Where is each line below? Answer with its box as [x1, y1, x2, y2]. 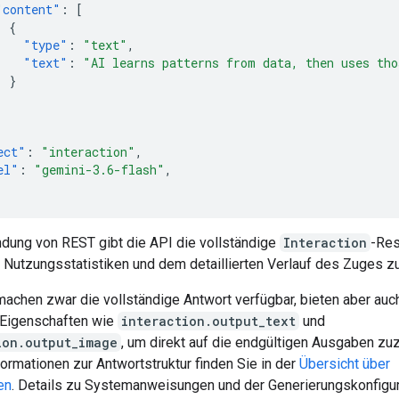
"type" [23, 36, 68, 53]
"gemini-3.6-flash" [34, 160, 165, 178]
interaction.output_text [121, 312, 296, 330]
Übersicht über [299, 354, 390, 372]
